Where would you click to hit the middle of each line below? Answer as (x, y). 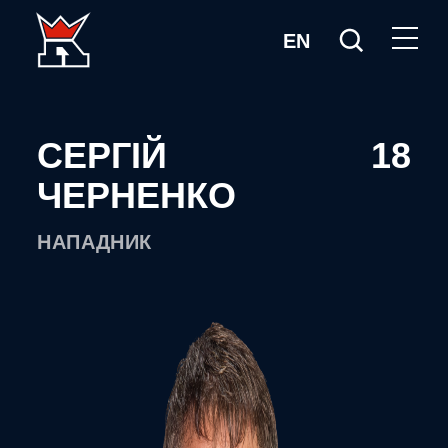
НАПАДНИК (94, 242)
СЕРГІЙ (102, 155)
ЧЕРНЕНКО (137, 195)
